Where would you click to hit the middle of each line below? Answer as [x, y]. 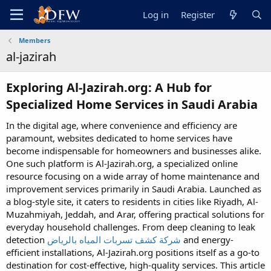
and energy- [207, 240]
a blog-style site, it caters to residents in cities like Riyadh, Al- [132, 201]
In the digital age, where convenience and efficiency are [122, 125]
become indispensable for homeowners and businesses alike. [134, 151]
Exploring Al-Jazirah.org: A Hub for [109, 87]
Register [198, 15]
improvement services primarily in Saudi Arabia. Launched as [134, 189]
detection [27, 240]
